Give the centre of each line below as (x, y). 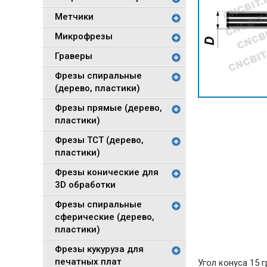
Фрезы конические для (107, 172)
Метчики (74, 17)
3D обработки (85, 185)
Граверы (74, 56)
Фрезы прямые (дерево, (108, 108)
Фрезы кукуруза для (99, 249)
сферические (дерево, (105, 217)
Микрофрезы (84, 36)
